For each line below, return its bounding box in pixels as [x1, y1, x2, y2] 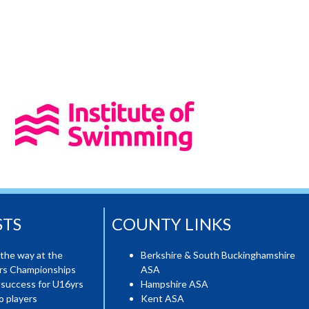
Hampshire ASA [141, 278, 208, 290]
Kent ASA [141, 292, 184, 304]
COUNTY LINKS [112, 214, 231, 234]
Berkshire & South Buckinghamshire [141, 249, 295, 261]
